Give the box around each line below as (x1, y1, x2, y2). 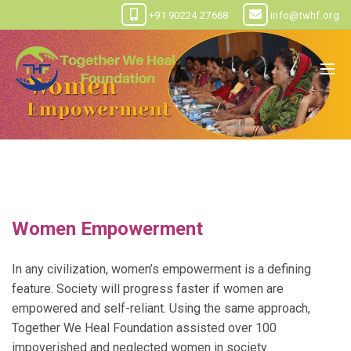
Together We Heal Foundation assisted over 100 (12, 320, 277, 335)
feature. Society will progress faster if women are (12, 281, 284, 296)
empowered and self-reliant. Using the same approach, (12, 301, 310, 316)
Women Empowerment (12, 218, 203, 240)
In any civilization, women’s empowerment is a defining (12, 262, 311, 277)
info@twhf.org (267, 9, 339, 21)
